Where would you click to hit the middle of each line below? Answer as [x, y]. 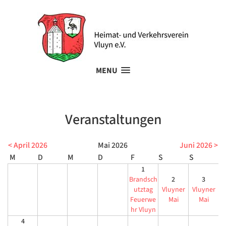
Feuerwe [143, 200]
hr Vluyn [143, 210]
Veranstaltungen [113, 119]
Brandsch [143, 179]
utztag [143, 189]
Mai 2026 [112, 145]
